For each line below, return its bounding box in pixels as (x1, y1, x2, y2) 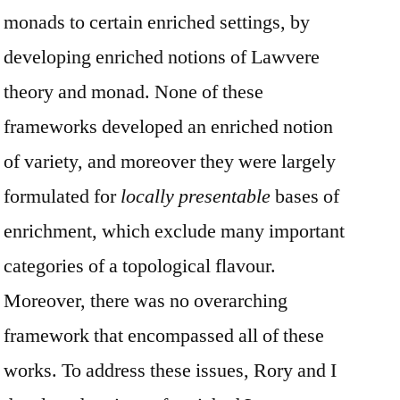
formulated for (4, 183, 121, 209)
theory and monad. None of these (4, 79, 263, 104)
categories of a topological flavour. (4, 253, 276, 279)
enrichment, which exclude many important (4, 218, 345, 244)
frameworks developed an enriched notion (4, 113, 333, 139)
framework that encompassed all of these (4, 322, 324, 348)
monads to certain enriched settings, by (4, 9, 310, 35)
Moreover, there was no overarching (4, 287, 287, 313)
